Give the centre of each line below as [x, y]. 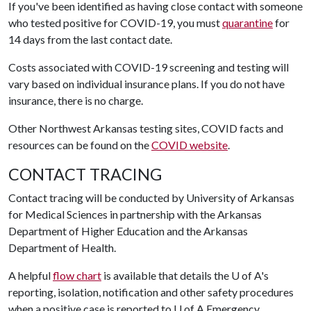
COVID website [190, 145]
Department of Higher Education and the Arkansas [128, 231]
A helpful [31, 275]
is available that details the [166, 275]
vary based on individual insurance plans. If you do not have [146, 84]
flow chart [77, 275]
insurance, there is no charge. [77, 100]
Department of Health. [63, 247]
